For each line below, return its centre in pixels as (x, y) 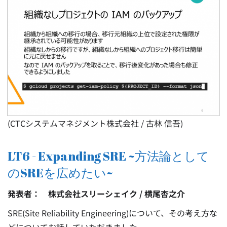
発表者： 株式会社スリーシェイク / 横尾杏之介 (96, 194)
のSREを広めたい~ (60, 173)
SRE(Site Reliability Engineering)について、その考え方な (112, 213)
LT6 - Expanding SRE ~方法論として (108, 156)
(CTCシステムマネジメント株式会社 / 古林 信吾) (95, 123)
